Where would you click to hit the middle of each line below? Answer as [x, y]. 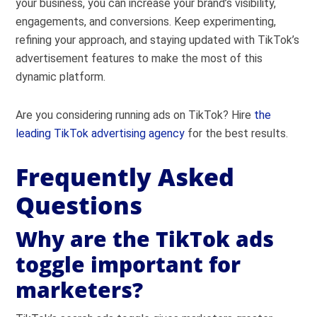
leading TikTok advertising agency [100, 133]
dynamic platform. [61, 76]
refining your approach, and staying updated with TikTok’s [158, 40]
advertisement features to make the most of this [139, 58]
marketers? [80, 289]
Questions [79, 205]
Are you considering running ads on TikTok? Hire [135, 115]
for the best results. [237, 133]
